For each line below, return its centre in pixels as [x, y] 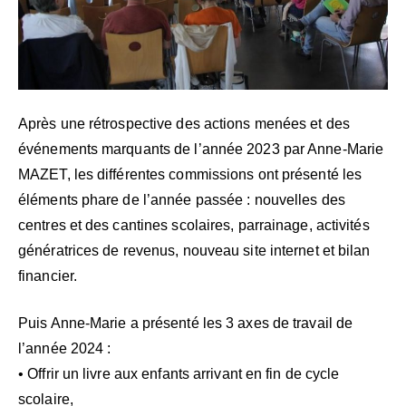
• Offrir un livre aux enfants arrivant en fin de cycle [179, 373]
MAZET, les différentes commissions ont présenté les [190, 174]
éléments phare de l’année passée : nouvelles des [182, 199]
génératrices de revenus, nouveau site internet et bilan [194, 250]
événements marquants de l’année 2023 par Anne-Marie [201, 149]
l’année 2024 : [65, 348]
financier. [50, 275]
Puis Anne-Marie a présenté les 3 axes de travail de [186, 323]
